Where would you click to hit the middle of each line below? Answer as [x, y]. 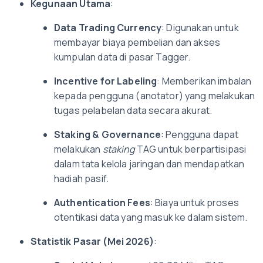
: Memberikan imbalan [204, 81]
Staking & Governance [107, 134]
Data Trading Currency [108, 28]
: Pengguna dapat [200, 134]
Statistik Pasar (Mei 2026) [92, 241]
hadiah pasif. [81, 178]
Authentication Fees [102, 203]
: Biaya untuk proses [194, 203]
